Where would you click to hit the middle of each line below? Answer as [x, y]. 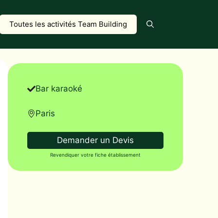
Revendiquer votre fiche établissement [95, 155]
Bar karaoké [59, 89]
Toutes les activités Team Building [68, 24]
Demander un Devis [95, 140]
